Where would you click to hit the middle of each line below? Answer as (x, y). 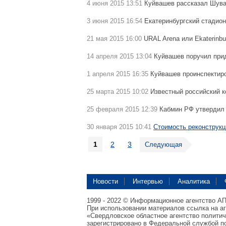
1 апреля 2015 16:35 (118, 74)
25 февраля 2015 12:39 (122, 109)
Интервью (148, 181)
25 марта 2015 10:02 (118, 92)
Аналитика (194, 181)
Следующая (163, 145)
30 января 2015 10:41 (119, 127)
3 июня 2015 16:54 (115, 21)
